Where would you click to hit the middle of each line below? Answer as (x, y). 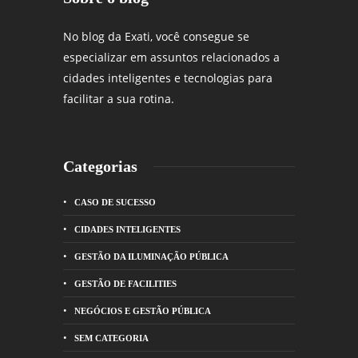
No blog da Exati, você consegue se (156, 36)
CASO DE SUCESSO (115, 202)
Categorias (100, 166)
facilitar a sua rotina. (119, 98)
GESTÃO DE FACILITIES (125, 283)
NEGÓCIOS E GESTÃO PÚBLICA (143, 310)
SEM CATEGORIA (111, 338)
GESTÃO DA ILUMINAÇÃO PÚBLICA (151, 256)
